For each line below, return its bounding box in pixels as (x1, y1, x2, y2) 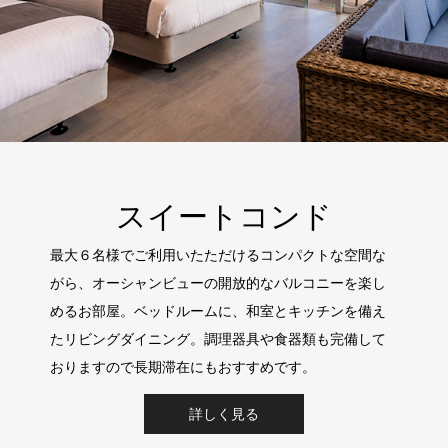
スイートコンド (116, 199, 332, 233)
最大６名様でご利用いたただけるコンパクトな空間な (49, 246, 386, 263)
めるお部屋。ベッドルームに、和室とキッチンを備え (49, 302, 386, 319)
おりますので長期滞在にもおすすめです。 (49, 358, 316, 375)
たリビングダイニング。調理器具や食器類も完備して (49, 330, 386, 347)
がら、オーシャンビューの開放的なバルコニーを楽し (49, 274, 386, 291)
